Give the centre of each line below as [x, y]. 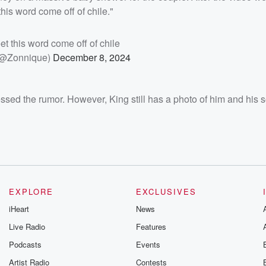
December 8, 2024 [91, 58]
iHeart [19, 209]
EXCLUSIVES [166, 192]
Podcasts [26, 245]
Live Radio [27, 227]
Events [148, 245]
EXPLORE [31, 192]
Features [151, 227]
